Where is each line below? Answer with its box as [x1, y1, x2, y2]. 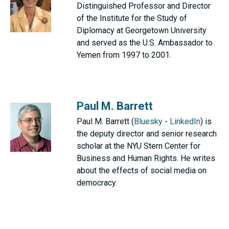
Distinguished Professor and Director [77, 1, 211, 11]
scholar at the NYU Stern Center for [77, 141, 200, 151]
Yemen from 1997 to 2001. [77, 50, 171, 60]
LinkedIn [170, 117, 200, 126]
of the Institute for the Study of [77, 13, 187, 23]
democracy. [77, 178, 117, 188]
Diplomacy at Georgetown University [77, 26, 207, 35]
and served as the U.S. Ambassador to [77, 38, 213, 48]
